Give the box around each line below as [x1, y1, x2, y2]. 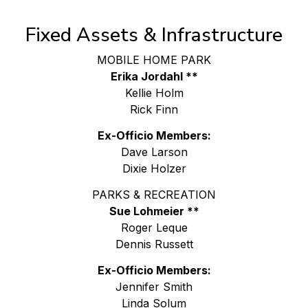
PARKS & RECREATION [92, 187, 216, 201]
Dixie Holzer [122, 161, 186, 175]
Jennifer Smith [115, 279, 192, 294]
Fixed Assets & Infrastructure [25, 21, 283, 48]
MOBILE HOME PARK [97, 52, 211, 67]
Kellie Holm [124, 85, 184, 100]
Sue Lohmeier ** [109, 203, 199, 218]
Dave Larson [120, 144, 188, 159]
